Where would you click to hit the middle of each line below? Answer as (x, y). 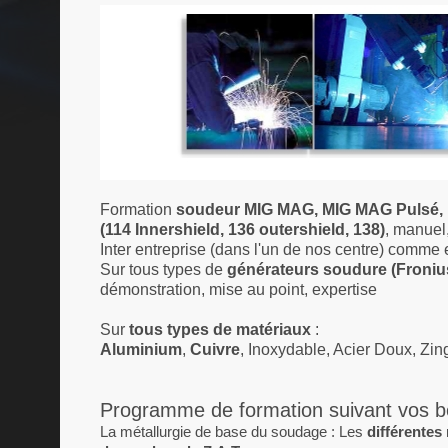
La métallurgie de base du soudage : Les (233, 431)
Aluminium (141, 349)
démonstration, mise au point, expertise (238, 289)
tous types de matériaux (220, 329)
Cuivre (215, 349)
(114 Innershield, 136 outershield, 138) (242, 229)
